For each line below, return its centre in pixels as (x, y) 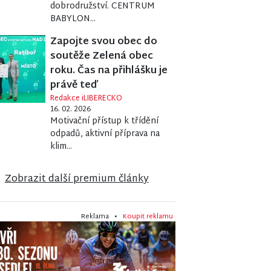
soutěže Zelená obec (102, 57)
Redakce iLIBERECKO (87, 99)
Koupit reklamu (148, 217)
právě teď (74, 86)
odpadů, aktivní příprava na (105, 134)
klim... (61, 147)
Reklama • (102, 217)
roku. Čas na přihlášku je (109, 71)
